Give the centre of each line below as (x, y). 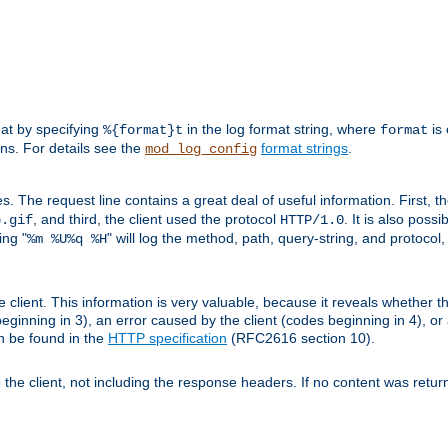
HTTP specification (167, 338)
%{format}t (143, 130)
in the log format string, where (281, 129)
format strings (304, 148)
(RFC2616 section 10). (301, 338)
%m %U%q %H (67, 239)
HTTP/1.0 (312, 220)
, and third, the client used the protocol (156, 219)
